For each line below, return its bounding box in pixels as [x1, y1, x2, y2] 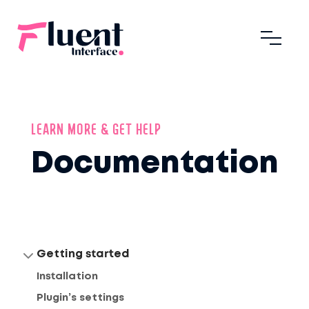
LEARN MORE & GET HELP [30, 125, 161, 138]
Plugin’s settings [37, 293, 124, 303]
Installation [37, 272, 98, 281]
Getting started [37, 249, 129, 259]
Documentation [30, 150, 279, 178]
